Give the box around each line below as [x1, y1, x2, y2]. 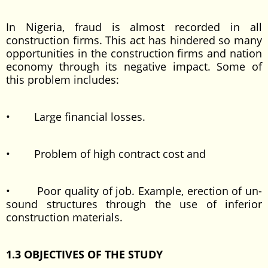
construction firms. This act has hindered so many [6, 33, 262, 47]
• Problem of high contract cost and [6, 147, 206, 161]
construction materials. [6, 210, 123, 224]
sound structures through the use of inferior [6, 197, 262, 211]
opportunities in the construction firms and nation [6, 46, 262, 60]
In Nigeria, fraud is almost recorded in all [6, 20, 262, 34]
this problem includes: [6, 72, 119, 87]
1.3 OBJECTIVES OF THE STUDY [6, 247, 163, 261]
